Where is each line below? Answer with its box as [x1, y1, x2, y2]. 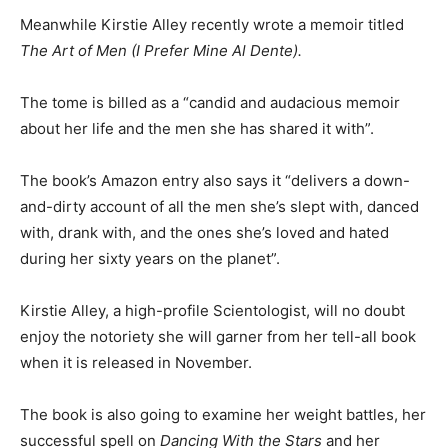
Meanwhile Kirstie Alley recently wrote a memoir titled [20, 14, 404, 34]
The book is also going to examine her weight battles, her [20, 404, 426, 424]
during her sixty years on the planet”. [20, 248, 280, 268]
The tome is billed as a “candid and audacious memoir [20, 92, 400, 112]
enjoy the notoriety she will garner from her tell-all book [20, 326, 416, 346]
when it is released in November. [20, 352, 252, 372]
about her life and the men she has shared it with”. [20, 118, 374, 138]
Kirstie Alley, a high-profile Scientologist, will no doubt [20, 300, 405, 320]
